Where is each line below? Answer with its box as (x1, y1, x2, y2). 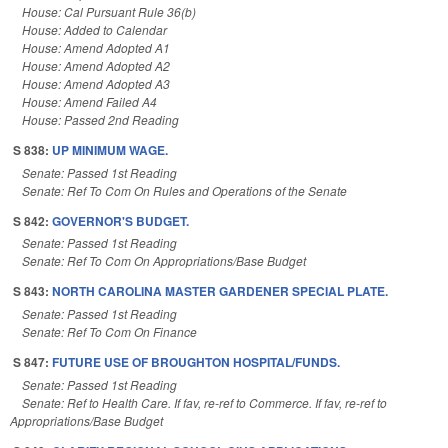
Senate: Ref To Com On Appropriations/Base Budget (22, 252, 306, 270)
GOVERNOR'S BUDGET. (52, 211, 189, 230)
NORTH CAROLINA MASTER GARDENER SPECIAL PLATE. (52, 282, 388, 301)
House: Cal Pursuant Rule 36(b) (22, 2, 196, 20)
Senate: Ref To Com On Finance (22, 323, 197, 341)
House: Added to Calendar (22, 20, 167, 38)
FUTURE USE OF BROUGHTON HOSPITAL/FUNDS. (52, 353, 340, 372)
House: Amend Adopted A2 (22, 56, 170, 74)
